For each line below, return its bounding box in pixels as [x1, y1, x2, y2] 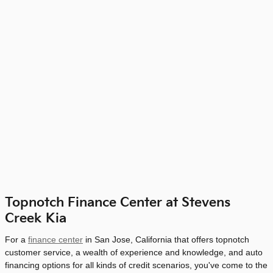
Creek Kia [5, 211, 66, 226]
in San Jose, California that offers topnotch [83, 234, 249, 244]
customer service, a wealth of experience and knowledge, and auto [5, 247, 263, 257]
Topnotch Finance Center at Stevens [5, 195, 230, 210]
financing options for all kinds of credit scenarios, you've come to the [5, 260, 268, 270]
